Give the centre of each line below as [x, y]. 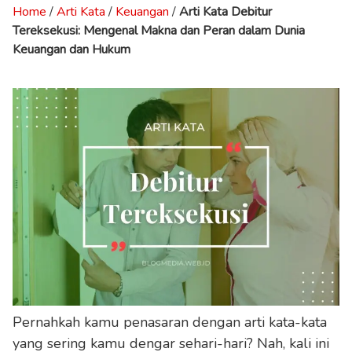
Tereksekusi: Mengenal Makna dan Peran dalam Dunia [159, 30]
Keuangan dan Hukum [71, 49]
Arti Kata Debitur [225, 11]
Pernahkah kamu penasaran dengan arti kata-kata [170, 322]
